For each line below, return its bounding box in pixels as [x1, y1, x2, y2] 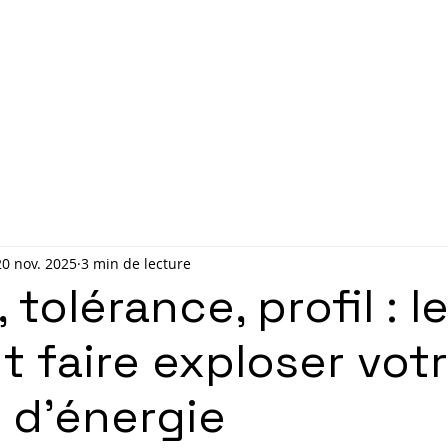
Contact [227, 66, 329, 98]
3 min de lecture [81, 253, 191, 273]
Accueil [108, 66, 198, 98]
